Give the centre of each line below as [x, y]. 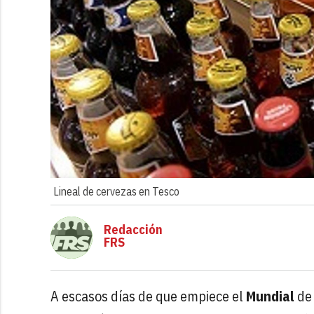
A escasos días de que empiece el [148, 296]
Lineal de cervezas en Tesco [116, 191]
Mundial [270, 296]
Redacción [133, 230]
